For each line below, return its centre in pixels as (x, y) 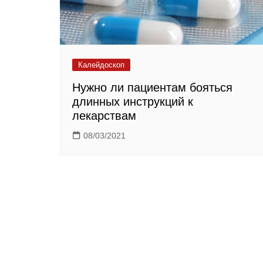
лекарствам (104, 116)
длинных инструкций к (133, 102)
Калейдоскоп (101, 65)
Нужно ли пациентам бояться (152, 88)
